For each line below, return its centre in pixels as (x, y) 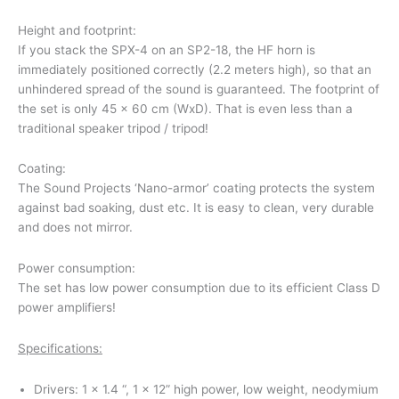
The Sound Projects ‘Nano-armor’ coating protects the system (196, 188)
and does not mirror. (75, 228)
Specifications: (60, 349)
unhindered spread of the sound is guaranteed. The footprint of (199, 89)
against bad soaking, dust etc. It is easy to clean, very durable (196, 208)
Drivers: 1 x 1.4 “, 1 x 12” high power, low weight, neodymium (206, 390)
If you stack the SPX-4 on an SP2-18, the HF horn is (167, 49)
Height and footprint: (77, 30)
